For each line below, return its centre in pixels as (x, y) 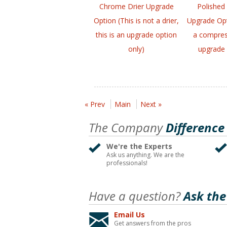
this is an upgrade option (137, 35)
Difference (194, 128)
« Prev (95, 104)
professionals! (127, 163)
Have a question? (135, 196)
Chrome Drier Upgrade (136, 7)
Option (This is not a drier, (137, 21)
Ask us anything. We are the (145, 155)
